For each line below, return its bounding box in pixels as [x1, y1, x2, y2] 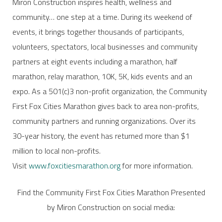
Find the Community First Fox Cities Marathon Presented [17, 186, 205, 198]
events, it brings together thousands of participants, [12, 25, 184, 38]
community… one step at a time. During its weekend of [12, 10, 192, 23]
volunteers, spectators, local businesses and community [12, 40, 198, 53]
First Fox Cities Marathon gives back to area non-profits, [12, 100, 199, 112]
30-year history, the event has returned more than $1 [12, 129, 190, 142]
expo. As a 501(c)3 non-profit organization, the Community [12, 85, 207, 97]
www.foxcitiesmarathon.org [28, 159, 120, 171]
